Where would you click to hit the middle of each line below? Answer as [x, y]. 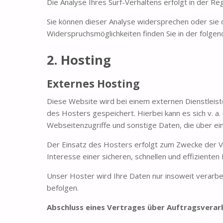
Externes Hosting [94, 83]
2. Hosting [79, 59]
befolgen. [63, 188]
